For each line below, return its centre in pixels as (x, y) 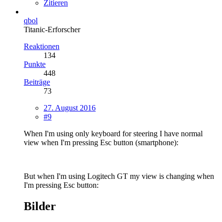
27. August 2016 (70, 108)
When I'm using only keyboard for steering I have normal (113, 133)
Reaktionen (42, 46)
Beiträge (37, 82)
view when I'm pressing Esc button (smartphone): (101, 142)
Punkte (35, 64)
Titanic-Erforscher (52, 29)
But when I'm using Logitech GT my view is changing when (119, 176)
